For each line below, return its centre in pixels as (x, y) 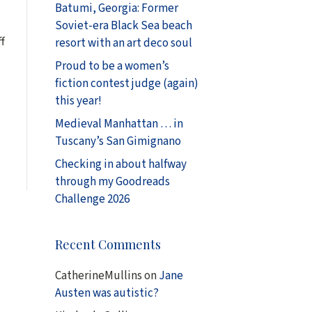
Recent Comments (108, 244)
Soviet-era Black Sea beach (123, 26)
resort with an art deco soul (123, 43)
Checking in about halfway (120, 164)
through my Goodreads (112, 182)
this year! (78, 101)
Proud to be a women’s (112, 66)
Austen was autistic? (107, 293)
